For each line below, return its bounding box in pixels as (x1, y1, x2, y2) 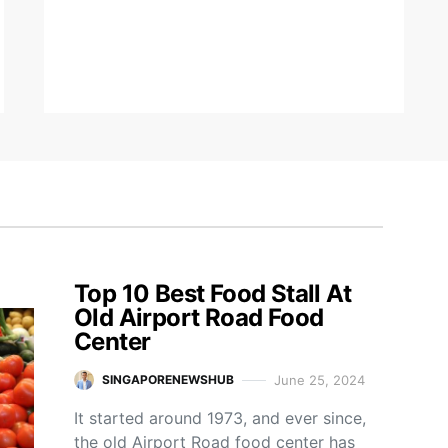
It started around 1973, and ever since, (74, 408, 366, 428)
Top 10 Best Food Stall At (74, 279, 351, 308)
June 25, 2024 (274, 371, 365, 388)
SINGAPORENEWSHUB (102, 372, 234, 387)
